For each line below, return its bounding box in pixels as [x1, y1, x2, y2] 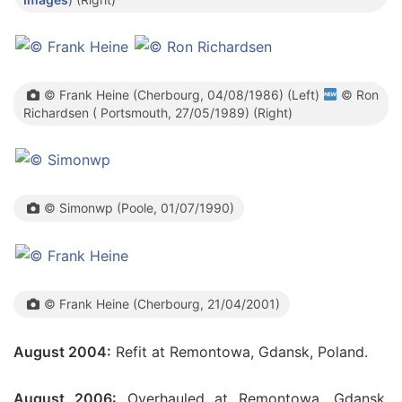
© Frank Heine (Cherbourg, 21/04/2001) [44, 296, 280, 311]
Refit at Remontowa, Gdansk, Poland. [111, 343, 368, 361]
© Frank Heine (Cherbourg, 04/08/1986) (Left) [44, 87, 324, 102]
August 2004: [13, 343, 111, 361]
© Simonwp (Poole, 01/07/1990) [44, 200, 234, 215]
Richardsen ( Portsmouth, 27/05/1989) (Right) [23, 105, 293, 120]
